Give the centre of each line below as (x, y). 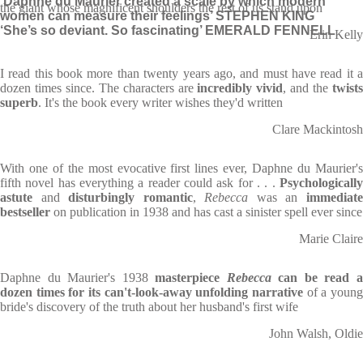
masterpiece (191, 278)
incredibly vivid (240, 88)
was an (273, 197)
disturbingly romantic (130, 197)
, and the (306, 88)
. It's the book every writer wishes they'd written (160, 102)
